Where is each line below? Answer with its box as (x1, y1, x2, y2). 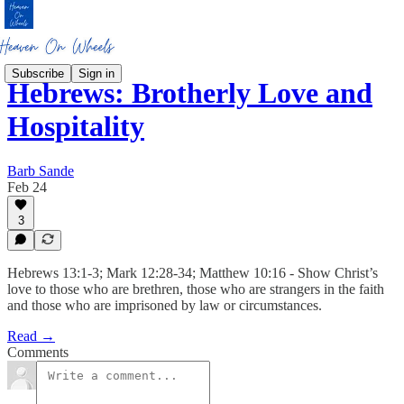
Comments (7, 344, 69, 360)
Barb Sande (7, 162, 74, 179)
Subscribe (12, 66, 64, 80)
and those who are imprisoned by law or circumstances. (7, 298, 322, 313)
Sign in (78, 66, 115, 80)
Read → (7, 328, 55, 344)
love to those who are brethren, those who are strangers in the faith (7, 281, 384, 297)
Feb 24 (7, 179, 47, 195)
